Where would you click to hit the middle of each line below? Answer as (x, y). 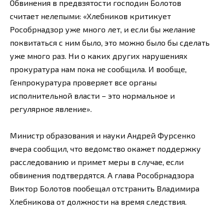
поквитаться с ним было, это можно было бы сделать (110, 43)
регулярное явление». (51, 109)
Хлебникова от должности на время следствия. (98, 202)
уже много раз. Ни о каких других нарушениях (99, 56)
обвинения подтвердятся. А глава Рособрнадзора (102, 175)
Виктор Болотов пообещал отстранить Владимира (105, 189)
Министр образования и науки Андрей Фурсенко (103, 136)
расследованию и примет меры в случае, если (97, 162)
